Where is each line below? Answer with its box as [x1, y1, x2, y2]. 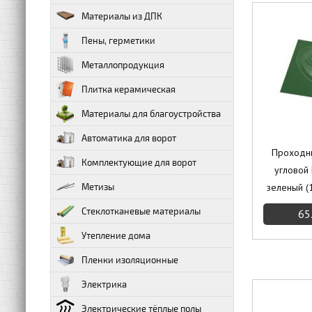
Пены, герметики [81, 35, 155, 46]
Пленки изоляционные [81, 254, 178, 265]
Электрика [81, 279, 127, 290]
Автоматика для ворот [81, 132, 176, 143]
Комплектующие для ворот [81, 157, 196, 168]
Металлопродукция [81, 59, 164, 70]
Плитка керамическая [81, 84, 175, 95]
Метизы [81, 181, 114, 192]
